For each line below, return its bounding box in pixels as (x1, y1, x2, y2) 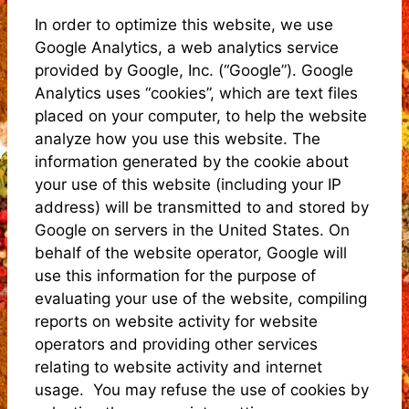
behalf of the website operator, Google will (35, 243, 347, 262)
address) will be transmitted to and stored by (35, 197, 369, 216)
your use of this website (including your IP (35, 174, 341, 194)
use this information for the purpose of (35, 266, 316, 285)
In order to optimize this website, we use (35, 15, 333, 34)
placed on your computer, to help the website (35, 106, 367, 125)
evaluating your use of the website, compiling (35, 288, 367, 308)
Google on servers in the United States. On (35, 220, 350, 239)
